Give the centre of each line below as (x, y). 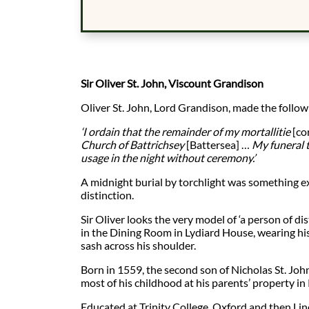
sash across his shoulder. (138, 246)
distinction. (107, 195)
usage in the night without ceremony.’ (168, 158)
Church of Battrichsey (133, 145)
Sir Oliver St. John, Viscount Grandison (172, 83)
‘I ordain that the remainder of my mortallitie (187, 132)
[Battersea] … (219, 145)
